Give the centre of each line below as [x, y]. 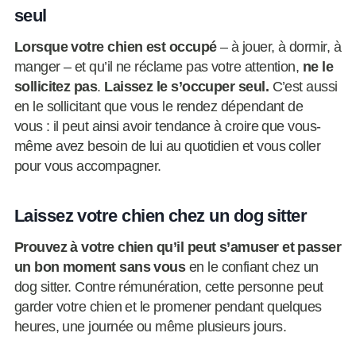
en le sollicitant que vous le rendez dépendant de [159, 107]
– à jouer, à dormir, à [279, 47]
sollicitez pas [56, 87]
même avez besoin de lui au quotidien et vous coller [167, 147]
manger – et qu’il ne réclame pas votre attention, [158, 67]
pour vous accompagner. [87, 166]
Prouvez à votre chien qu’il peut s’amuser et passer [178, 248]
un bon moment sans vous [101, 267]
